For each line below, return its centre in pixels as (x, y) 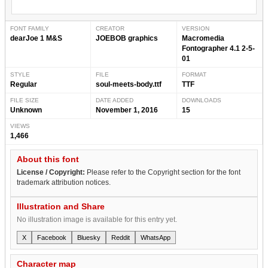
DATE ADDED (115, 100)
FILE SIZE (25, 100)
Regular (24, 84)
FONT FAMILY (30, 28)
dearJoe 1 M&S (36, 38)
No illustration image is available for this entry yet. (97, 219)
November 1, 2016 (127, 110)
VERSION (195, 28)
